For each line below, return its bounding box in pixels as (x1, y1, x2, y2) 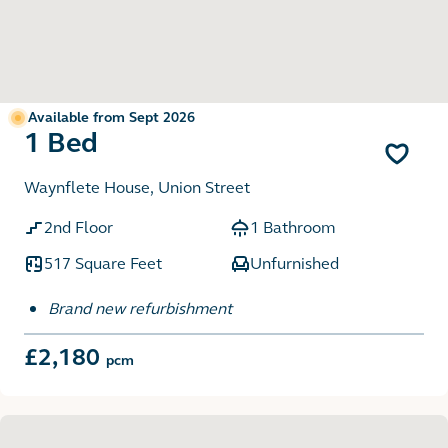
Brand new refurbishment (48, 299, 232, 319)
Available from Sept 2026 (28, 109, 195, 127)
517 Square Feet (44, 254, 162, 274)
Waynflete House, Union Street (24, 178, 250, 198)
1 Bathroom (250, 218, 335, 238)
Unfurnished (250, 254, 339, 274)
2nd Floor (44, 218, 113, 238)
